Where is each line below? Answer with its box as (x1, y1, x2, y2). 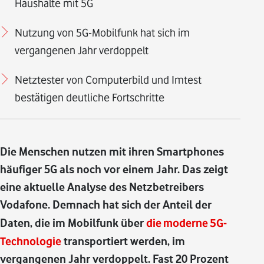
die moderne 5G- (146, 216, 227, 229)
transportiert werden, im (61, 235, 185, 248)
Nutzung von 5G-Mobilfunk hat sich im (15, 26, 190, 39)
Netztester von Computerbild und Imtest (15, 73, 202, 86)
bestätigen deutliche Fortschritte (15, 91, 164, 104)
